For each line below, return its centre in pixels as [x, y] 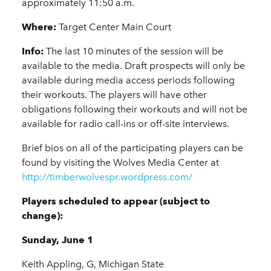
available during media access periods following [128, 80]
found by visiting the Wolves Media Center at [120, 163]
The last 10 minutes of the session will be [135, 51]
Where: [40, 27]
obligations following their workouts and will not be [135, 109]
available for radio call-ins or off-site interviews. [126, 124]
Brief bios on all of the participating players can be [132, 148]
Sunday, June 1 [57, 240]
